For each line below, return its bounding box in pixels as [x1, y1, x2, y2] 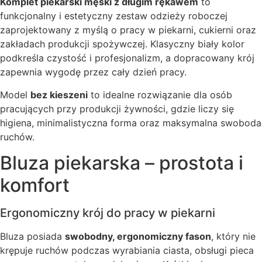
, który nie [211, 230, 256, 243]
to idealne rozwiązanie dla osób [88, 88, 232, 101]
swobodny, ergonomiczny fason [65, 230, 211, 243]
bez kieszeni [30, 88, 88, 101]
